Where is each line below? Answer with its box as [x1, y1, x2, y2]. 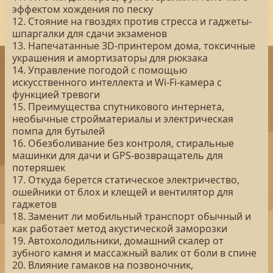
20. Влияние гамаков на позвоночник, [12, 258, 193, 272]
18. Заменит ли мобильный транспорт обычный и [12, 210, 251, 223]
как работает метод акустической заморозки [12, 222, 227, 235]
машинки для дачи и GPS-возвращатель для [12, 149, 223, 162]
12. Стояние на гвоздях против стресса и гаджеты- [12, 15, 252, 28]
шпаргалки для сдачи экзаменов [12, 27, 167, 40]
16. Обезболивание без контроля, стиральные [12, 136, 234, 150]
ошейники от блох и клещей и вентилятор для [12, 185, 233, 199]
